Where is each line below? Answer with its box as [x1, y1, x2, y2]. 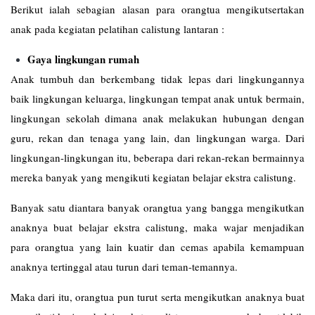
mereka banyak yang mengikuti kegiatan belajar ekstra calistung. [11, 169, 296, 184]
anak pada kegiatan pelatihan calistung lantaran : [11, 21, 224, 36]
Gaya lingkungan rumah [27, 51, 139, 67]
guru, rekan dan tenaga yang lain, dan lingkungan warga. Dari [11, 130, 304, 145]
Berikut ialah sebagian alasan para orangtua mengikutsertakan [11, 1, 304, 16]
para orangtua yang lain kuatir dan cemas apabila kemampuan [11, 239, 304, 254]
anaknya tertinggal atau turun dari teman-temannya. [11, 259, 238, 274]
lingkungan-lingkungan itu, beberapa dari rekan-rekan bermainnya [11, 150, 304, 165]
